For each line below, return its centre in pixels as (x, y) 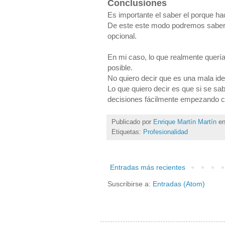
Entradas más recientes (148, 167)
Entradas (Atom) (179, 184)
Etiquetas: (127, 132)
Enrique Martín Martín (185, 122)
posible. (120, 67)
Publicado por (132, 122)
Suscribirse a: (130, 184)
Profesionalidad (165, 132)
